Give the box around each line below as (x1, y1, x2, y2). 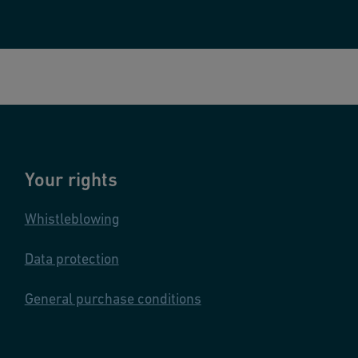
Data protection (24, 250, 119, 267)
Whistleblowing (24, 210, 120, 227)
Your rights (24, 169, 117, 190)
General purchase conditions (24, 290, 201, 307)
